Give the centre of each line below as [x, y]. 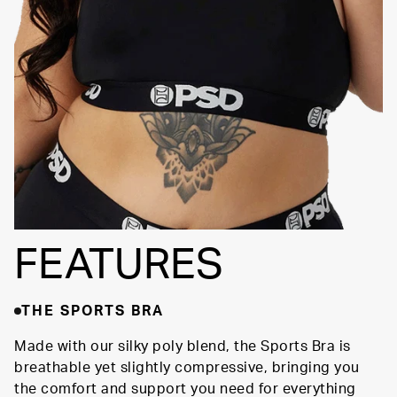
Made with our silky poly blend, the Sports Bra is [183, 347]
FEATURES [119, 265]
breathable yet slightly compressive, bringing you [187, 368]
